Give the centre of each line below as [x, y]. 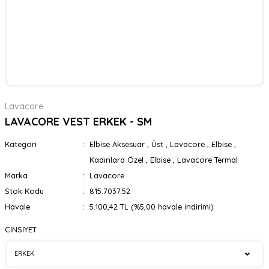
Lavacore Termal [207, 160]
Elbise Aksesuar [117, 144]
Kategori [21, 144]
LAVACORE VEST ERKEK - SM [78, 122]
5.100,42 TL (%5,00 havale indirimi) [151, 207]
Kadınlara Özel [116, 160]
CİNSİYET [21, 229]
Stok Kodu [24, 191]
